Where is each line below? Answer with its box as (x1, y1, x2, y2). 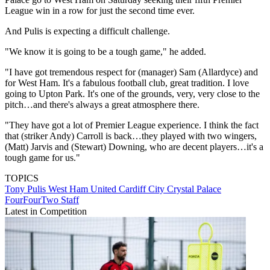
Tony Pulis (5, 184, 48, 195)
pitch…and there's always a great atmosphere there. (5, 99, 199, 110)
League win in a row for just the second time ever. (5, 5, 195, 16)
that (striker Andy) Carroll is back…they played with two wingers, (5, 131, 257, 142)
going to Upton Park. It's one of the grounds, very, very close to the (5, 89, 260, 99)
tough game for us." (5, 152, 80, 163)
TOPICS (5, 173, 39, 184)
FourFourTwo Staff (5, 195, 79, 206)
